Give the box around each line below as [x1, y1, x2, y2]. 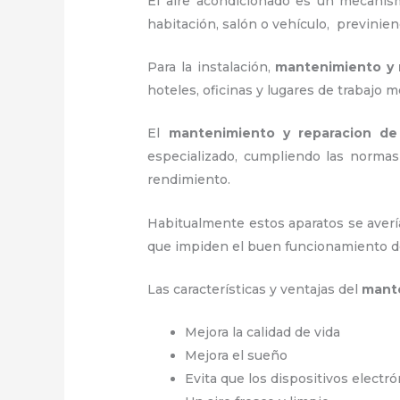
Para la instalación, [147, 58, 276, 75]
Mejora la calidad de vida [185, 324, 341, 341]
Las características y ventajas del [147, 281, 362, 298]
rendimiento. [147, 171, 238, 188]
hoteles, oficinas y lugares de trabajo [147, 81, 383, 98]
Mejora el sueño [185, 347, 288, 364]
